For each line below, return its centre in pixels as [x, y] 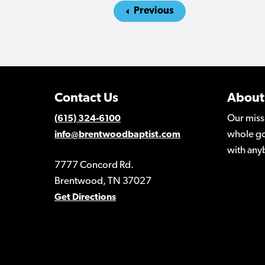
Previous [154, 11]
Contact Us [86, 98]
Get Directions [85, 197]
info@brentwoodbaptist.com [117, 135]
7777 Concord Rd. [94, 165]
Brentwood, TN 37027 [103, 181]
